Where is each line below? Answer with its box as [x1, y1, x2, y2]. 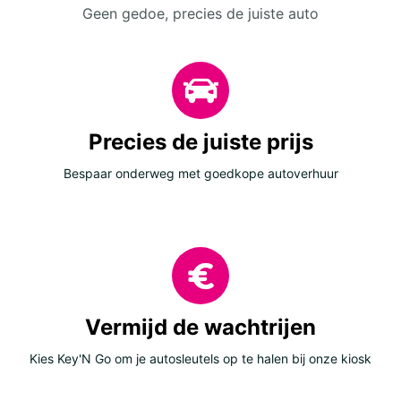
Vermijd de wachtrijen [85, 314, 316, 341]
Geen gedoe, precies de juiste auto [82, 4, 319, 23]
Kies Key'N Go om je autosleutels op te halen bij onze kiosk [30, 351, 371, 367]
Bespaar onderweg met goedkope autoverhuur [63, 166, 338, 182]
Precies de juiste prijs [88, 129, 313, 156]
